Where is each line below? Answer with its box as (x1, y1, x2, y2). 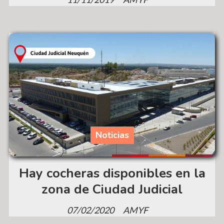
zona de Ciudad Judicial (41, 180, 182, 198)
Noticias (95, 129, 129, 141)
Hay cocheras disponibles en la (18, 164, 205, 182)
